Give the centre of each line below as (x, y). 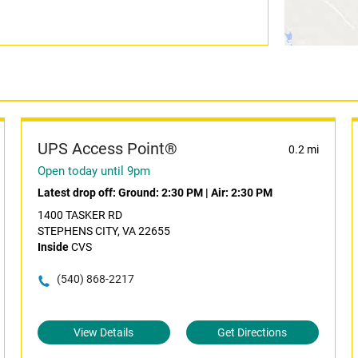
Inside (53, 247)
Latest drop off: (78, 193)
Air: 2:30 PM (241, 193)
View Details (104, 332)
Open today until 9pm (93, 171)
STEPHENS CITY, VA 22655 (103, 231)
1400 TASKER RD (80, 215)
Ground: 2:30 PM (160, 193)
